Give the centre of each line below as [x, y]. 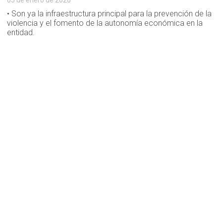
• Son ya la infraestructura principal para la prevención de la [110, 14]
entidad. [21, 33]
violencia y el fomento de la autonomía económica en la [105, 23]
